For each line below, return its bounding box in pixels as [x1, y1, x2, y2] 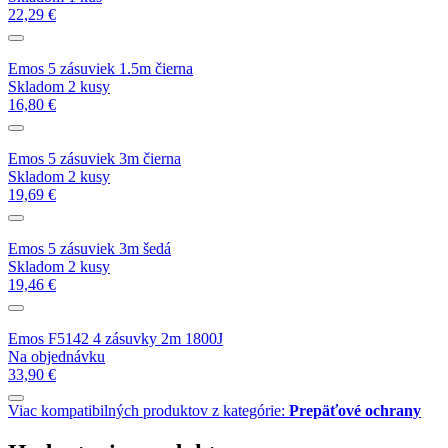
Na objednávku [8, 347, 105, 365]
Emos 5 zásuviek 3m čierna [8, 149, 181, 167]
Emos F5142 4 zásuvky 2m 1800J [8, 329, 223, 347]
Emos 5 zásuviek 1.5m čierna [8, 59, 193, 77]
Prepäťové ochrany [289, 401, 421, 419]
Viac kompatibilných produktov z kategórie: [8, 401, 289, 419]
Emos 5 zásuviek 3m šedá [8, 239, 171, 257]
